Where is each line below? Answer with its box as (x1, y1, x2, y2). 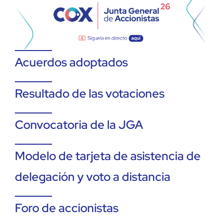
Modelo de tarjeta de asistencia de (15, 148, 201, 164)
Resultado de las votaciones (15, 85, 165, 101)
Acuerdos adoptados (15, 54, 128, 70)
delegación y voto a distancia (15, 168, 170, 184)
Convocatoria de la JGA (15, 116, 143, 132)
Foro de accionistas (15, 200, 118, 216)
